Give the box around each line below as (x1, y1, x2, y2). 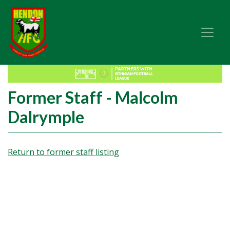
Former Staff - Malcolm (8, 87, 178, 107)
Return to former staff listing (8, 146, 119, 158)
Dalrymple (8, 107, 84, 127)
